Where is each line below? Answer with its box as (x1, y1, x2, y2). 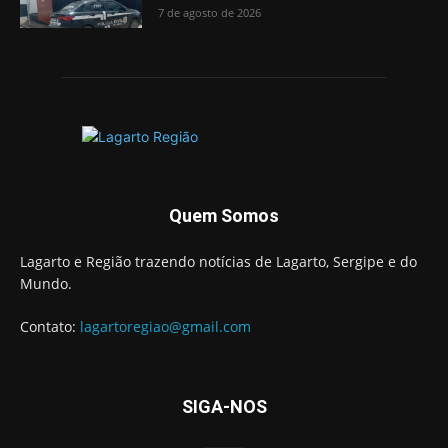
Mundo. (20, 273, 72, 293)
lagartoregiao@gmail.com (80, 316, 251, 336)
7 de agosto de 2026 (158, 4, 262, 20)
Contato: (20, 316, 80, 336)
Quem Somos (169, 204, 279, 226)
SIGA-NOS (181, 395, 267, 417)
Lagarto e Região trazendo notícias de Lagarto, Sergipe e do (20, 251, 417, 271)
